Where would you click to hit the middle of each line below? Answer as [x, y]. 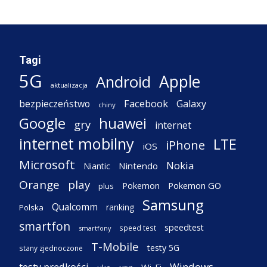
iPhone [185, 145]
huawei [123, 123]
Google [42, 123]
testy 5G [163, 248]
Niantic [97, 166]
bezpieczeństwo [55, 104]
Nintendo [138, 166]
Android [123, 82]
